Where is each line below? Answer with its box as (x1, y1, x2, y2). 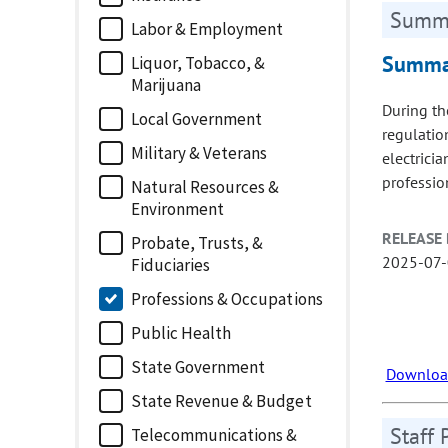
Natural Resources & (131, 176, 280, 199)
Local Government (131, 108, 263, 131)
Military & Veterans (131, 142, 268, 165)
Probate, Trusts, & (131, 232, 264, 255)
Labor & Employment (131, 18, 284, 41)
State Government (131, 356, 266, 379)
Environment (131, 198, 225, 221)
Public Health (131, 322, 232, 345)
